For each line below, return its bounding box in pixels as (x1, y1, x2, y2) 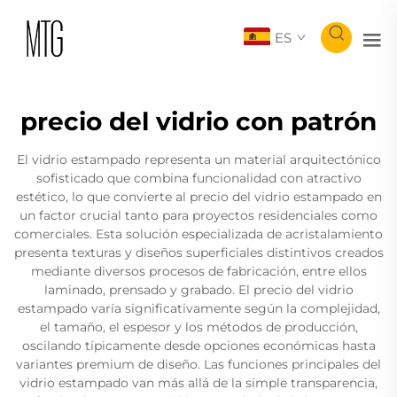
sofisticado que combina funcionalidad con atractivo (35, 169, 362, 186)
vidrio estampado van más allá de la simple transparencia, (19, 374, 378, 391)
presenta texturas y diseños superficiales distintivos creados (13, 244, 384, 261)
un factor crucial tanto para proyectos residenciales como (19, 206, 378, 223)
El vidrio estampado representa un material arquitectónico (16, 151, 381, 167)
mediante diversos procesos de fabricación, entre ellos (30, 262, 367, 279)
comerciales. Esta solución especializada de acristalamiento (14, 225, 383, 242)
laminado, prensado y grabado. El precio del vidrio (43, 281, 354, 298)
